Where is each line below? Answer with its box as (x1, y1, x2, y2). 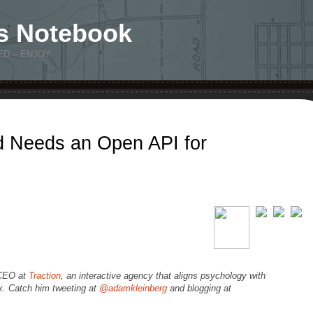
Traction (29, 270, 61, 281)
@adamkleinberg (99, 283, 167, 293)
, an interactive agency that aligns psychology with (61, 270, 265, 281)
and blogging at (167, 283, 231, 293)
